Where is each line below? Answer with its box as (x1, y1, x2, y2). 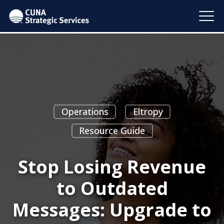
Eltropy (132, 105, 163, 117)
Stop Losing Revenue (18, 154, 206, 179)
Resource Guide (79, 124, 145, 136)
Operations (61, 105, 108, 117)
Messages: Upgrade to (12, 197, 211, 222)
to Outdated (56, 175, 168, 200)
